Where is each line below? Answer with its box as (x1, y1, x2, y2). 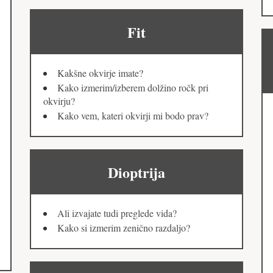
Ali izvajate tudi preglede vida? (57, 207, 177, 220)
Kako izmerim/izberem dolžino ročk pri (57, 81, 208, 94)
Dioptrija (108, 161, 165, 183)
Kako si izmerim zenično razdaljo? (57, 221, 190, 235)
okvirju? (43, 94, 75, 108)
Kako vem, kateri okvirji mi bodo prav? (57, 109, 208, 122)
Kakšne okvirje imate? (57, 66, 143, 80)
